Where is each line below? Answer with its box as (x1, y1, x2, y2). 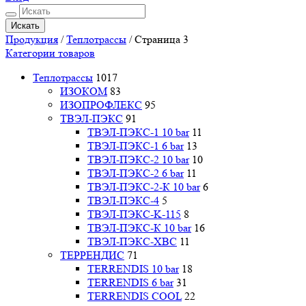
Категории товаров (5, 46, 95, 59)
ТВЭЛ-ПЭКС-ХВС (87, 234, 177, 248)
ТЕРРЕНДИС (60, 248, 124, 262)
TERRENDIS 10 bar (87, 262, 179, 275)
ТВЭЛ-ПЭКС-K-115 (87, 207, 181, 221)
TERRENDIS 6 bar (87, 275, 173, 289)
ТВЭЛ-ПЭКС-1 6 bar (87, 139, 184, 152)
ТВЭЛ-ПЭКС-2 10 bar (87, 152, 189, 166)
